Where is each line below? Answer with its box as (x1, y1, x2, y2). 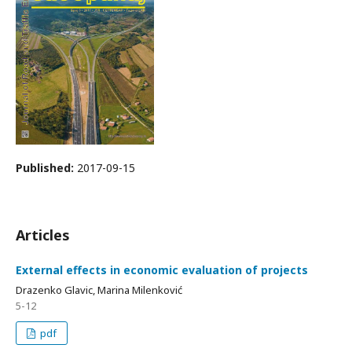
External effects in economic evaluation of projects (16, 262, 308, 277)
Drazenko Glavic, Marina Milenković (16, 283, 182, 297)
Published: (16, 160, 77, 175)
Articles (16, 225, 70, 244)
